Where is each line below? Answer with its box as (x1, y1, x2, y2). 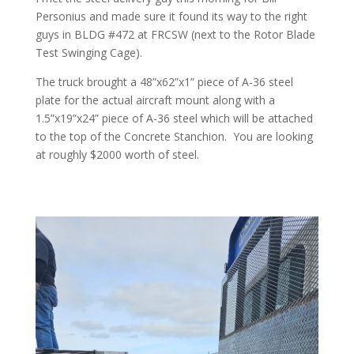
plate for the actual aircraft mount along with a (35, 92, 275, 107)
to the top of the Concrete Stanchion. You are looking (35, 129, 313, 144)
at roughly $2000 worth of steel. (35, 147, 199, 162)
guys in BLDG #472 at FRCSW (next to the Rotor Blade (35, 27, 315, 42)
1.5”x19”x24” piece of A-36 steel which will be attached (35, 111, 313, 126)
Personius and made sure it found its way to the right (35, 9, 307, 24)
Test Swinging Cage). (35, 45, 142, 60)
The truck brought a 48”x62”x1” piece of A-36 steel (35, 74, 293, 89)
